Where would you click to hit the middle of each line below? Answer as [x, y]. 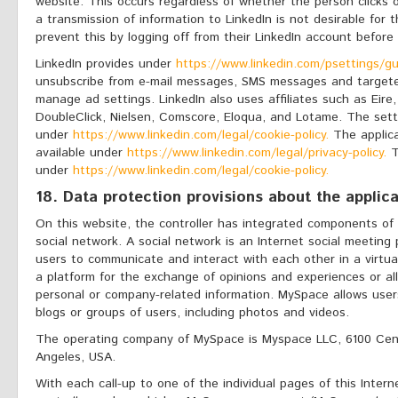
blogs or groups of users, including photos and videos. [192, 313]
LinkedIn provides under [106, 64]
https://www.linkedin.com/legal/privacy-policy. [257, 153]
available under [81, 153]
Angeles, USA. [76, 357]
